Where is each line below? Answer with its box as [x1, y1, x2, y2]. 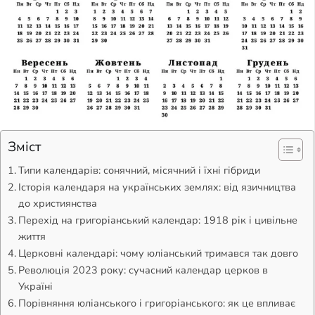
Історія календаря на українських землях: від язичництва [18, 179, 296, 194]
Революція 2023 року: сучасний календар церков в [18, 262, 268, 277]
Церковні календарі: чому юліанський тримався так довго [18, 245, 298, 260]
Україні [18, 278, 53, 293]
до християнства [18, 195, 97, 210]
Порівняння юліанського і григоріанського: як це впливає [18, 295, 295, 310]
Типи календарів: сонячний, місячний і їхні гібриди [18, 162, 260, 177]
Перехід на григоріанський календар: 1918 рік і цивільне [18, 212, 297, 227]
